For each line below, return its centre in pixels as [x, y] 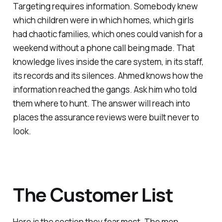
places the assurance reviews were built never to [106, 117]
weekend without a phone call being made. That [104, 48]
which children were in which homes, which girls [103, 20]
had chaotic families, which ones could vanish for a [108, 34]
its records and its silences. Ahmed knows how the [108, 76]
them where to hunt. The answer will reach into [101, 104]
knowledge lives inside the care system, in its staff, [108, 62]
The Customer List [93, 194]
